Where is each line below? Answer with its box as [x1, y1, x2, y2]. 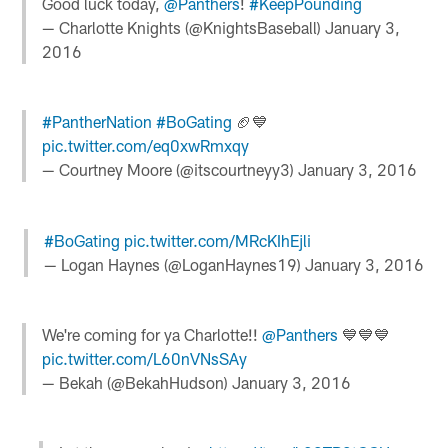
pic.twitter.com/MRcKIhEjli [124, 230, 311, 250]
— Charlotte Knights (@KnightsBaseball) [42, 18, 326, 38]
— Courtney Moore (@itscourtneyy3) [42, 160, 299, 180]
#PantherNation [42, 112, 153, 132]
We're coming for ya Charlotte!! [42, 324, 263, 344]
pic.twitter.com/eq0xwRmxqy [42, 136, 250, 156]
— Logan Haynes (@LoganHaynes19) [44, 254, 305, 274]
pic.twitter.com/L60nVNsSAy [42, 348, 248, 368]
